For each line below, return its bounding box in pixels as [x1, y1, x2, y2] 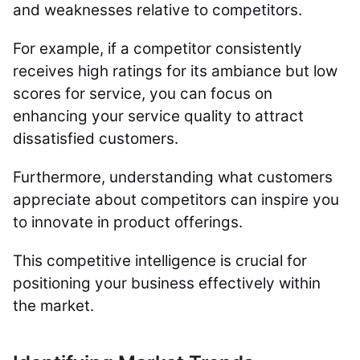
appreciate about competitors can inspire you [13, 190, 339, 209]
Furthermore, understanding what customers [13, 168, 333, 186]
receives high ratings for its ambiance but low [13, 62, 337, 80]
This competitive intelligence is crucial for [13, 252, 307, 270]
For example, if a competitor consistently [13, 39, 302, 58]
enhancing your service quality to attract [13, 107, 304, 125]
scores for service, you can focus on [13, 84, 272, 103]
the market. [13, 297, 94, 315]
